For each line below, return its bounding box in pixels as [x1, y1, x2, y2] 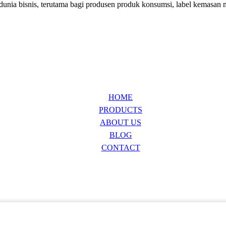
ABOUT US [100, 118, 141, 127]
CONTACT [101, 143, 140, 152]
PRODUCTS [99, 105, 142, 114]
